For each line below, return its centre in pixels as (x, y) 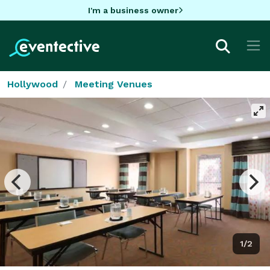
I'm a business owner (133, 10)
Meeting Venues (114, 84)
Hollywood (33, 84)
